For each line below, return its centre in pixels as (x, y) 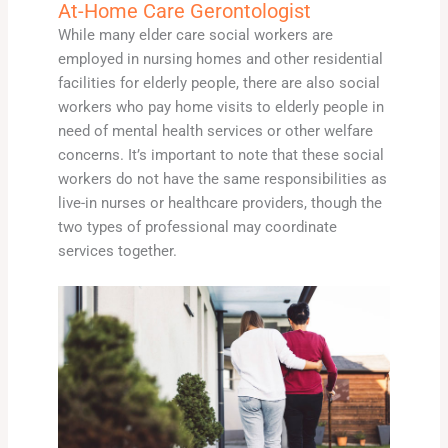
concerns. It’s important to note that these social (220, 154)
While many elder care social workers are (195, 34)
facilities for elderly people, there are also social (218, 82)
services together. (117, 250)
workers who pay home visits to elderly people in (220, 106)
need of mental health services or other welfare (215, 130)
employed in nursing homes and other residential (220, 58)
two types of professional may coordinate (197, 226)
